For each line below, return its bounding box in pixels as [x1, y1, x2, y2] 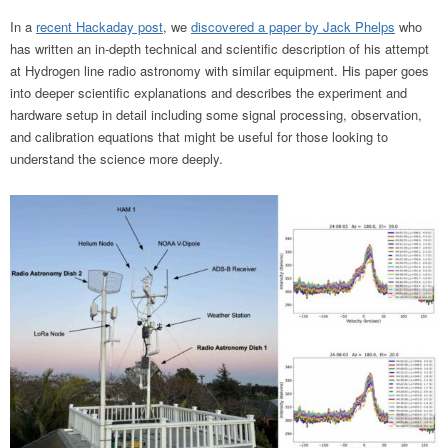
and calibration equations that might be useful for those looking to [10, 127, 388, 147]
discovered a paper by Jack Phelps [191, 17, 395, 37]
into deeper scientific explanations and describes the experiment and [10, 83, 407, 103]
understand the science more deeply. [10, 149, 227, 169]
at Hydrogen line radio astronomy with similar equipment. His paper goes [10, 61, 429, 81]
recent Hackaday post [36, 17, 163, 37]
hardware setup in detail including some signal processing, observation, [10, 105, 422, 125]
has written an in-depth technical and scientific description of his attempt [10, 39, 429, 59]
